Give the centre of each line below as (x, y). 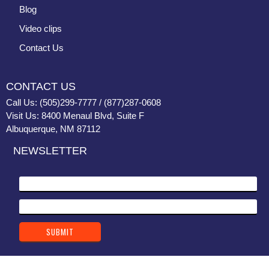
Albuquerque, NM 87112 (53, 128)
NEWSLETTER (50, 150)
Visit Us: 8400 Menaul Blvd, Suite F (75, 115)
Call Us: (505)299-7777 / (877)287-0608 (83, 102)
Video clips (41, 29)
